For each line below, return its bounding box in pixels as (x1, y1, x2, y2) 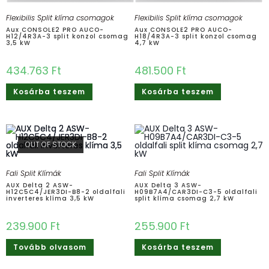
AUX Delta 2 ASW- (6, 180, 73, 190)
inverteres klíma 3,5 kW (6, 193, 94, 203)
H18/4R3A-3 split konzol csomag (134, 31, 257, 41)
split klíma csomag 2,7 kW (134, 193, 234, 203)
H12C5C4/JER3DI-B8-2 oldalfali (6, 187, 125, 196)
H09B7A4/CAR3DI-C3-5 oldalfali (134, 187, 258, 196)
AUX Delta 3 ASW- (134, 180, 202, 190)
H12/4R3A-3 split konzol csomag (6, 31, 128, 41)
